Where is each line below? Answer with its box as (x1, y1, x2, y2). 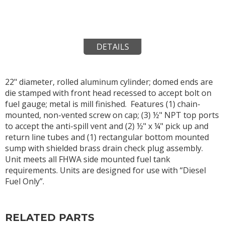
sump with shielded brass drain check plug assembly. (5, 142, 203, 154)
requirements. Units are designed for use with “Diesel (5, 164, 206, 176)
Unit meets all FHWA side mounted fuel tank (5, 153, 170, 165)
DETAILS (96, 41, 129, 52)
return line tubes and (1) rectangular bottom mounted (5, 131, 209, 143)
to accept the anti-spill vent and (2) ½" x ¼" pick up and (5, 120, 208, 132)
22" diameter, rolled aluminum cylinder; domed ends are (5, 76, 213, 87)
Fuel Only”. (5, 175, 44, 187)
